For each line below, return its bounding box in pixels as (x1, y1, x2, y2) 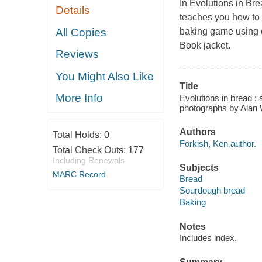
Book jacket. (179, 40, 230, 51)
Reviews (56, 48, 99, 61)
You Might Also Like (56, 70, 154, 82)
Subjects (179, 162, 219, 173)
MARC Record (52, 169, 106, 179)
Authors (179, 127, 216, 137)
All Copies (56, 26, 107, 39)
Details (56, 4, 91, 17)
